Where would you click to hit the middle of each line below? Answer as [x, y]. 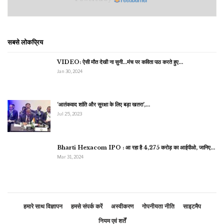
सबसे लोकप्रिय [25, 42]
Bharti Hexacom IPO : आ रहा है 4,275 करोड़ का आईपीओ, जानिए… [136, 147]
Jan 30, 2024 [70, 71]
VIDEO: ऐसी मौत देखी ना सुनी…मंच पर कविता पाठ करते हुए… [120, 62]
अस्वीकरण [122, 206]
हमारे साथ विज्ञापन [43, 206]
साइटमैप [192, 206]
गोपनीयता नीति [158, 206]
